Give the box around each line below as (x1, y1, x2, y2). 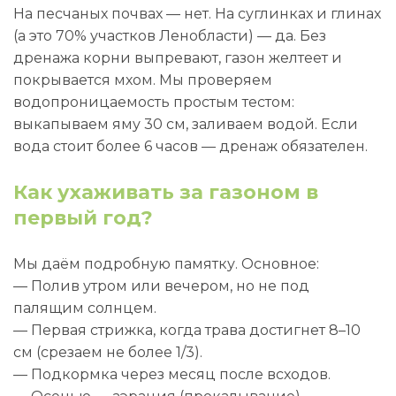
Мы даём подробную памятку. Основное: (13, 255, 319, 272)
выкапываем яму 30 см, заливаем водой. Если (13, 116, 358, 133)
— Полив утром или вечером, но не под (13, 278, 309, 294)
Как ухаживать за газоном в (13, 180, 318, 204)
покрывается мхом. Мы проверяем (13, 72, 272, 88)
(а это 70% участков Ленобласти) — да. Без (13, 27, 326, 44)
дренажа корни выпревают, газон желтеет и (13, 49, 342, 66)
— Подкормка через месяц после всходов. (13, 366, 331, 383)
